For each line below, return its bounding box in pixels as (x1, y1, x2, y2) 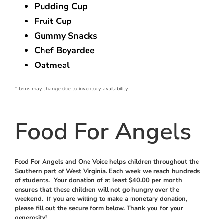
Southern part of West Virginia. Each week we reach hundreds (15, 167, 200, 176)
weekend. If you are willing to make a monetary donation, (15, 195, 187, 204)
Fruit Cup (34, 15, 72, 27)
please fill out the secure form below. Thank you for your (15, 204, 183, 213)
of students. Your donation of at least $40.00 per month (15, 176, 182, 185)
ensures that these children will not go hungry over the (15, 185, 179, 195)
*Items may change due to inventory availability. (15, 85, 129, 92)
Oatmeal (34, 59, 70, 71)
